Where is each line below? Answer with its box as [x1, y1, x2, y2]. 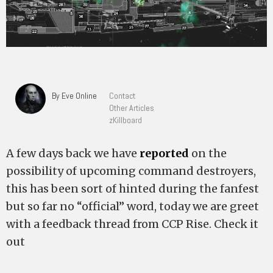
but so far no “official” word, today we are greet [6, 199, 259, 213]
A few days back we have [6, 146, 140, 160]
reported [140, 146, 189, 160]
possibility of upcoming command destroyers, [6, 164, 256, 178]
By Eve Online [52, 90, 97, 101]
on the [189, 146, 227, 160]
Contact [109, 90, 135, 101]
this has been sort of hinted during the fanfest [6, 182, 259, 196]
